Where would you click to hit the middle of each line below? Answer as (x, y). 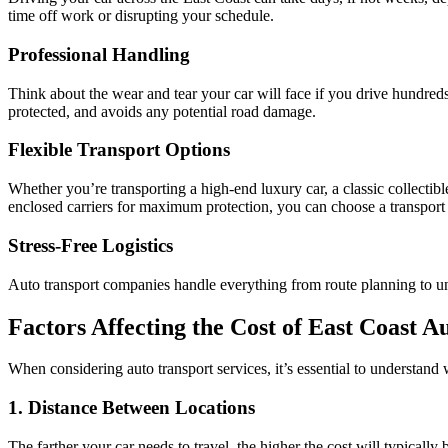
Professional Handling (99, 55)
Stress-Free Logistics (90, 245)
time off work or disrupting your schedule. (141, 16)
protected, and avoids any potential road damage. (162, 111)
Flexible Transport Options (119, 150)
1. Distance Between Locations (131, 408)
